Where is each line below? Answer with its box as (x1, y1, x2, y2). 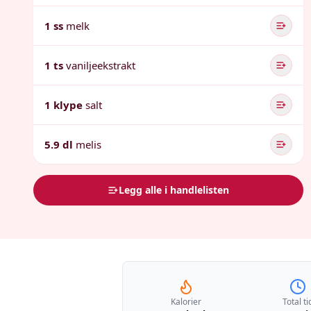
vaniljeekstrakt (66, 58, 135, 72)
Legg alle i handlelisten (119, 183, 230, 196)
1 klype (44, 98, 83, 112)
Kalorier (170, 296, 201, 308)
